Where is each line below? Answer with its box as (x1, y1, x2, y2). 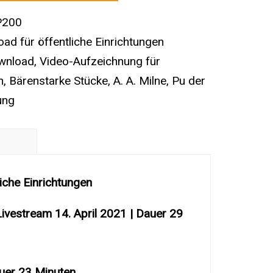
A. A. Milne (113, 73, 166, 88)
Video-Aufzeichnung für (39, 54, 160, 68)
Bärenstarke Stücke (9, 73, 108, 88)
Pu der (171, 73, 205, 88)
